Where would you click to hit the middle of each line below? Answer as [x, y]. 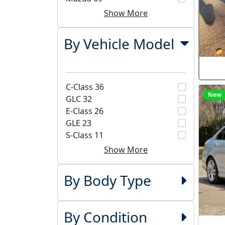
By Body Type [107, 180]
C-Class [80, 87]
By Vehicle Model [119, 44]
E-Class [80, 111]
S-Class [80, 135]
